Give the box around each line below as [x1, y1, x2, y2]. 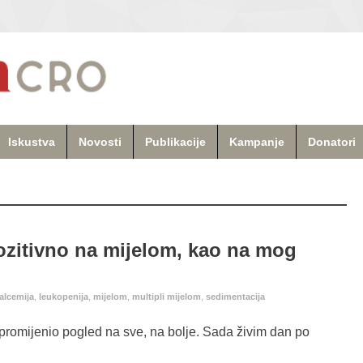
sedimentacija [206, 292, 265, 302]
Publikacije [145, 135, 206, 148]
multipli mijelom [132, 292, 201, 302]
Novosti [79, 135, 122, 148]
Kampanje [229, 135, 284, 148]
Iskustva [8, 135, 55, 148]
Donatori [308, 135, 356, 148]
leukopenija [39, 292, 88, 302]
